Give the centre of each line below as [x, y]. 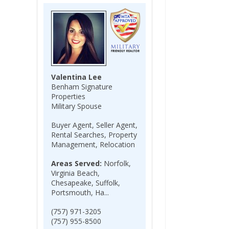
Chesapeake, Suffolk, [86, 183]
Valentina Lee [76, 77]
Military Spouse [76, 106]
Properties [68, 96]
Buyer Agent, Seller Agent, [94, 125]
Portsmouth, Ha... [80, 192]
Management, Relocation [93, 144]
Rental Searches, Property [94, 135]
